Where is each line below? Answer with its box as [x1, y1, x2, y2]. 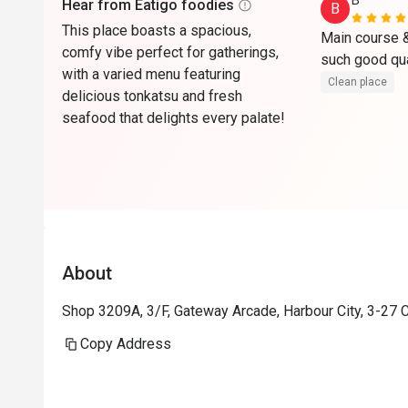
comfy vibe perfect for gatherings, [62, 44, 279, 61]
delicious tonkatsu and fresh [62, 87, 242, 105]
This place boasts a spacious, [62, 22, 251, 39]
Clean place [328, 76, 387, 88]
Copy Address [80, 335, 171, 352]
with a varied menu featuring [62, 66, 240, 83]
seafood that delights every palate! [62, 109, 285, 127]
